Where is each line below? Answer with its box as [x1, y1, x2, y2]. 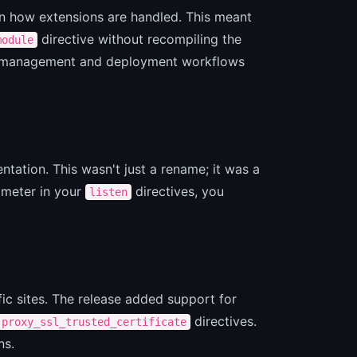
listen [89, 185, 127, 198]
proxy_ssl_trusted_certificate [2, 315, 186, 328]
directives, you [131, 182, 224, 199]
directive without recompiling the [37, 30, 241, 47]
